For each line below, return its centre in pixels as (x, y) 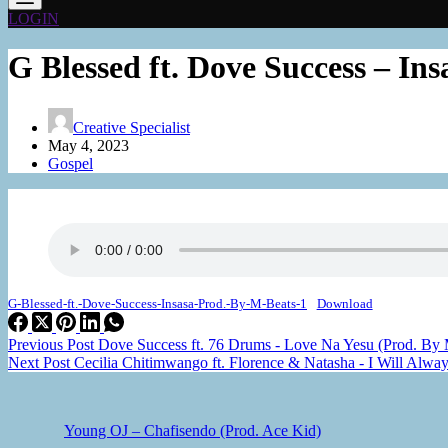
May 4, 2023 (88, 145)
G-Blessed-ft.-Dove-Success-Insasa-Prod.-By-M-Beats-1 (157, 303)
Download (344, 303)
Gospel (70, 163)
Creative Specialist (131, 127)
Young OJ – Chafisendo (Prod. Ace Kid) (192, 430)
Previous (37, 344)
